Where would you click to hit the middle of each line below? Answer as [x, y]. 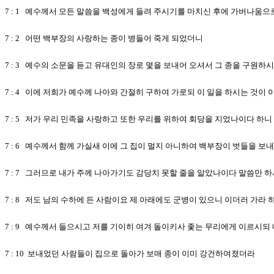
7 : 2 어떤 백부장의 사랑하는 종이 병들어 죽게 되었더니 [104, 38]
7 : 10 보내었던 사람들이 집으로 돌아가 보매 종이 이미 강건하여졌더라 [130, 254]
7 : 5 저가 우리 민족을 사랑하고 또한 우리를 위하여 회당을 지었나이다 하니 [139, 119]
